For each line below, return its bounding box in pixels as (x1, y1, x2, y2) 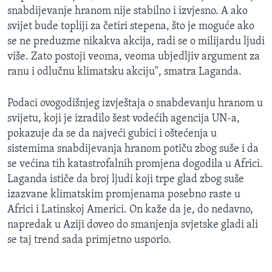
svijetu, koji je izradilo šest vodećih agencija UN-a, (7, 113, 240, 125)
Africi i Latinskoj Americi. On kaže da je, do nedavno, (7, 204, 253, 216)
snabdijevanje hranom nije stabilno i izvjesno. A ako (7, 5, 248, 18)
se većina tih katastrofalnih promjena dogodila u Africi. (7, 158, 263, 171)
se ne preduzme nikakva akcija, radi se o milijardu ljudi (7, 36, 265, 48)
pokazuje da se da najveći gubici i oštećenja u (7, 128, 217, 140)
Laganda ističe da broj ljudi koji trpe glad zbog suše (7, 174, 244, 186)
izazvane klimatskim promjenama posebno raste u (7, 189, 240, 201)
